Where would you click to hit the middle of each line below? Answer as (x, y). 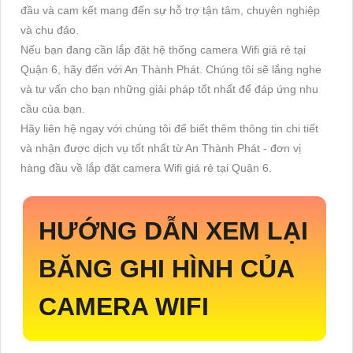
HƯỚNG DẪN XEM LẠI (173, 230)
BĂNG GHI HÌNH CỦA (167, 268)
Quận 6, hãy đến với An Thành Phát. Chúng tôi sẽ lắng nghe (171, 69)
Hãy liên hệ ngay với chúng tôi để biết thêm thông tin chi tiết (169, 128)
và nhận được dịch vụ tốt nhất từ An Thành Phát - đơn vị (161, 148)
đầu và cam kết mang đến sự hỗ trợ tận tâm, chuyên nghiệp (170, 10)
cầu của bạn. (53, 108)
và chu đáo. (50, 30)
